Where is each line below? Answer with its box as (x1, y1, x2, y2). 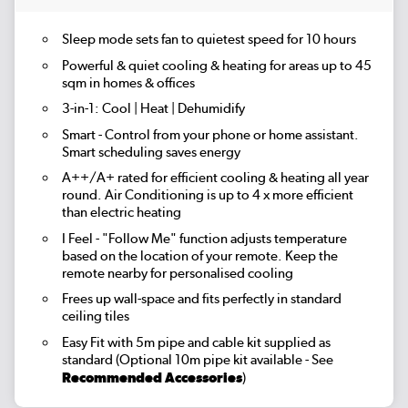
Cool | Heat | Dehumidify (98, 100, 245, 117)
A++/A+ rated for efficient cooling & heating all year (61, 169, 369, 187)
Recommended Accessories (61, 370, 242, 386)
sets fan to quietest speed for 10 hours (132, 30, 356, 47)
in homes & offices (86, 74, 195, 91)
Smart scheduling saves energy (61, 143, 240, 160)
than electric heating (61, 204, 181, 221)
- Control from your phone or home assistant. (95, 126, 359, 143)
